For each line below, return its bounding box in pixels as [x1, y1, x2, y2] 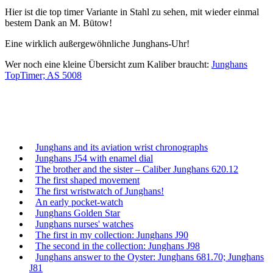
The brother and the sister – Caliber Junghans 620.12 [35, 163, 238, 174]
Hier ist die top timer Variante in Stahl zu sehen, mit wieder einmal [5, 6, 259, 17]
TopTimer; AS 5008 [5, 69, 82, 80]
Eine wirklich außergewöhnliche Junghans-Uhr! [5, 38, 190, 49]
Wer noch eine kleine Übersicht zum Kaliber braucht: [5, 58, 211, 69]
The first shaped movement [35, 174, 140, 185]
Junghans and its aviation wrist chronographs [35, 141, 208, 152]
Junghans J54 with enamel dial [35, 152, 153, 163]
